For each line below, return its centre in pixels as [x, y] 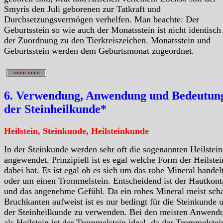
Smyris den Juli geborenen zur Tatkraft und [82, 9]
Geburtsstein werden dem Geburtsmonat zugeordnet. [99, 51]
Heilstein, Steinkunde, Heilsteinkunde [76, 131]
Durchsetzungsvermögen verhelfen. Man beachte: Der [102, 19]
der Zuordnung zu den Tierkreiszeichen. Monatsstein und [107, 40]
